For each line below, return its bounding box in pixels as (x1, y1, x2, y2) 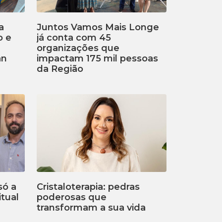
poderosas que (37, 192, 107, 203)
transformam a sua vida (37, 202, 146, 214)
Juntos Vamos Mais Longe (37, 21, 159, 33)
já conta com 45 (37, 32, 111, 43)
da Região (37, 63, 83, 74)
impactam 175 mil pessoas (37, 53, 158, 64)
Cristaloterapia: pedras (37, 181, 140, 193)
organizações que (37, 42, 119, 54)
